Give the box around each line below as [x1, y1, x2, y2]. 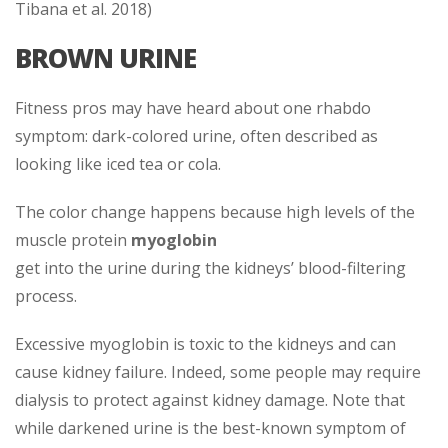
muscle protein [15, 228, 131, 251]
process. [15, 284, 77, 307]
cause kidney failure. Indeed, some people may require [15, 360, 421, 383]
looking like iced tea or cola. [15, 152, 221, 175]
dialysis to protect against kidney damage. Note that [15, 388, 405, 411]
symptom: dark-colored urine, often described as [15, 124, 378, 147]
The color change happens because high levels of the [15, 200, 415, 223]
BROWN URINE [15, 39, 196, 76]
